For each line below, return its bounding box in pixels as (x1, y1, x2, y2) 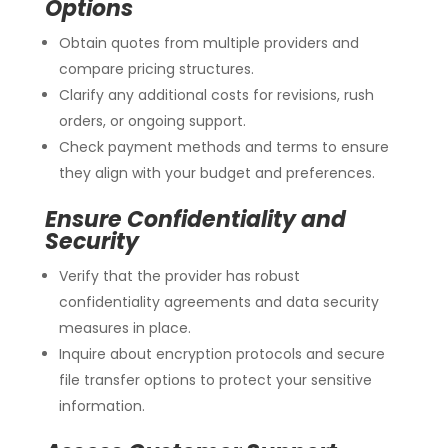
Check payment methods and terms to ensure (58, 136, 389, 157)
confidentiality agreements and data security (58, 291, 379, 312)
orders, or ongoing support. (58, 110, 246, 131)
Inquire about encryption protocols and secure (58, 343, 385, 364)
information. (58, 395, 145, 416)
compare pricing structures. (58, 58, 254, 79)
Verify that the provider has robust (58, 265, 300, 286)
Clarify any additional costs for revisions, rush (58, 84, 374, 105)
